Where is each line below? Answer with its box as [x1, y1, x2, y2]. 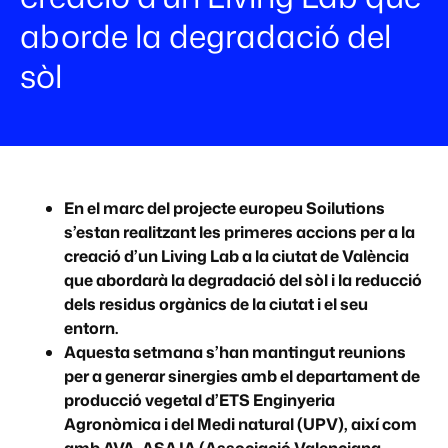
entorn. [64, 317, 118, 339]
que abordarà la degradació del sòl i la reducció [64, 269, 422, 291]
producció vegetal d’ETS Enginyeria [64, 389, 335, 411]
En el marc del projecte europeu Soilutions [64, 197, 385, 219]
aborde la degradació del [20, 13, 391, 58]
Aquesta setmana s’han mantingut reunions [64, 341, 406, 363]
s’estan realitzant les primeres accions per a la [64, 221, 415, 243]
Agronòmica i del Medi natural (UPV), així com [64, 413, 417, 435]
